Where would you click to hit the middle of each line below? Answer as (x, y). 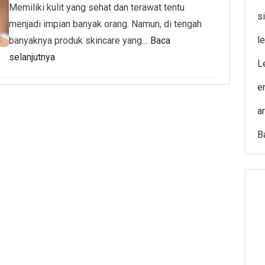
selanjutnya (32, 57)
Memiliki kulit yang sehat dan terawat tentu (97, 7)
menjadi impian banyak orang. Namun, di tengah (105, 24)
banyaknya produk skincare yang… (80, 41)
